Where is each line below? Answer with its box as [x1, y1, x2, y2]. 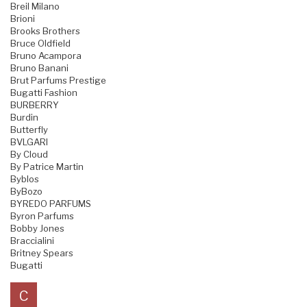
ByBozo [10, 186, 42, 197]
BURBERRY [10, 99, 59, 111]
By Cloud [10, 149, 48, 160]
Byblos [10, 173, 39, 185]
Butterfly [10, 124, 48, 136]
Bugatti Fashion [10, 87, 77, 99]
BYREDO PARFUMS [10, 198, 91, 210]
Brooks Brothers [10, 25, 80, 37]
